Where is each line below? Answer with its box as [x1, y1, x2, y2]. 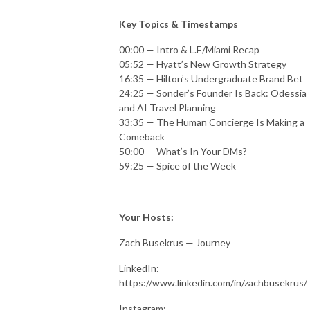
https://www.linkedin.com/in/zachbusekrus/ [119, 276, 307, 289]
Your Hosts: [119, 210, 174, 223]
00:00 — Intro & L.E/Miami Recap [119, 43, 259, 55]
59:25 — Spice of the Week [119, 159, 236, 172]
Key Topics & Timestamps [119, 17, 238, 30]
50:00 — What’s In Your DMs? [119, 145, 247, 157]
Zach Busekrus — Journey [119, 236, 230, 248]
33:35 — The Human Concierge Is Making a [119, 116, 304, 128]
